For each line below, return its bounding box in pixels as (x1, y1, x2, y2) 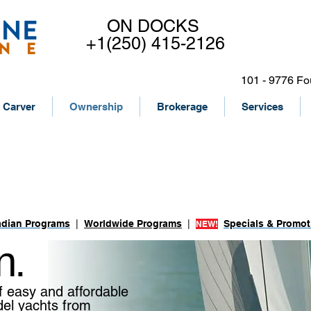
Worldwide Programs (84, 218, 182, 229)
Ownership (69, 101, 123, 112)
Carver (3, 101, 35, 112)
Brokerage (157, 101, 208, 112)
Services (242, 101, 283, 112)
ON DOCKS (107, 16, 204, 36)
